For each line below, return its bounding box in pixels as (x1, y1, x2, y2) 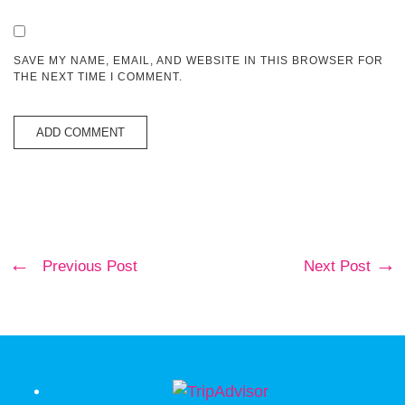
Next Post (304, 257, 375, 275)
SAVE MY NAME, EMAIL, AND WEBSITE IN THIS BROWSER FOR (14, 54, 383, 68)
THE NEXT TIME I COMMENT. (14, 71, 183, 84)
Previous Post (42, 257, 137, 275)
